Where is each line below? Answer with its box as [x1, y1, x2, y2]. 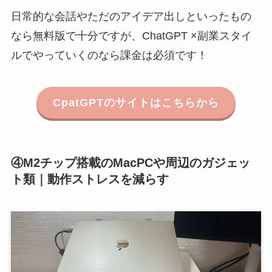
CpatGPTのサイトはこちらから [53, 97, 219, 109]
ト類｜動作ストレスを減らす [10, 172, 169, 186]
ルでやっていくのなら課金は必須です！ [10, 49, 208, 61]
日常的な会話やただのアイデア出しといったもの [10, 10, 251, 22]
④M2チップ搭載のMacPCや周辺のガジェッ [10, 155, 250, 169]
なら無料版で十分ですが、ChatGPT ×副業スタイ [10, 29, 252, 42]
